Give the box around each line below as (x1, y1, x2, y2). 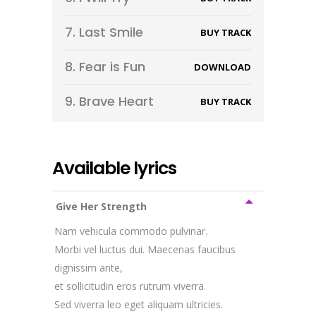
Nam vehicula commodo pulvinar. (54, 224, 207, 238)
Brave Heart (79, 92, 154, 110)
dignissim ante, (54, 261, 123, 274)
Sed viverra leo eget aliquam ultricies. (54, 298, 223, 311)
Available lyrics (52, 156, 176, 181)
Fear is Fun (79, 58, 145, 75)
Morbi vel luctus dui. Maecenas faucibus (54, 243, 236, 256)
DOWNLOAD (194, 61, 251, 73)
